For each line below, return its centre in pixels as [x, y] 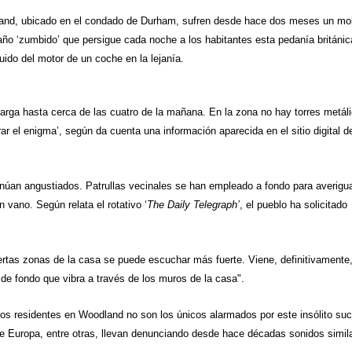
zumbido [38, 39]
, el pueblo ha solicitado [294, 204]
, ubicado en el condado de [78, 20]
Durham [159, 20]
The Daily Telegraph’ [194, 204]
